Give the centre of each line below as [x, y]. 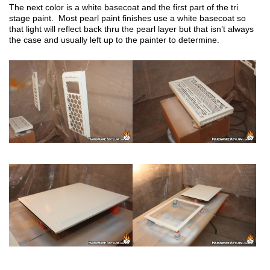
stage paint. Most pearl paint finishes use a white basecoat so [127, 18]
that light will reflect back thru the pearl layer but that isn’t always [131, 29]
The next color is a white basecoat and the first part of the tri [124, 7]
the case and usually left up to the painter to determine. [114, 40]
